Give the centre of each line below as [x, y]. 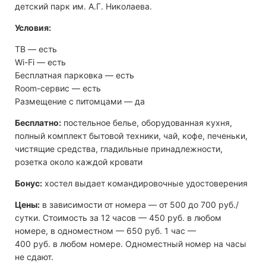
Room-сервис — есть [58, 88]
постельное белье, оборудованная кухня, [147, 123]
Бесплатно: [38, 123]
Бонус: [28, 183]
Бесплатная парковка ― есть [75, 75]
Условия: [33, 28]
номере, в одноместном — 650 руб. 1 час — [105, 231]
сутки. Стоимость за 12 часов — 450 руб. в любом [118, 218]
